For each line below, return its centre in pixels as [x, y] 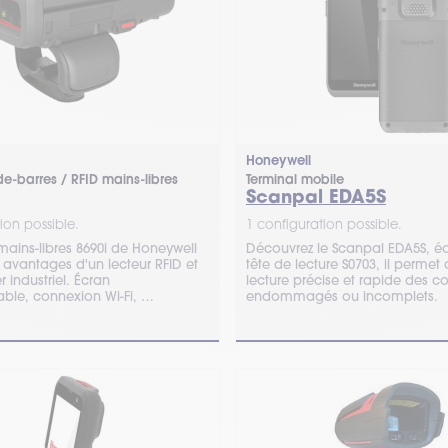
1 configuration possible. [323, 224]
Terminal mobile [294, 179]
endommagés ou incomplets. [341, 296]
